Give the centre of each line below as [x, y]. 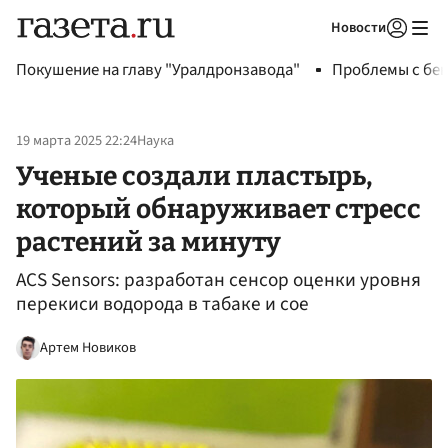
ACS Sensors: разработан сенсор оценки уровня [218, 280]
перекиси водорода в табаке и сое [162, 304]
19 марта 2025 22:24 [76, 141]
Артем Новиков [88, 347]
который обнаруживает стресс [218, 208]
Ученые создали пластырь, [194, 175]
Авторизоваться [315, 53]
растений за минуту [148, 241]
